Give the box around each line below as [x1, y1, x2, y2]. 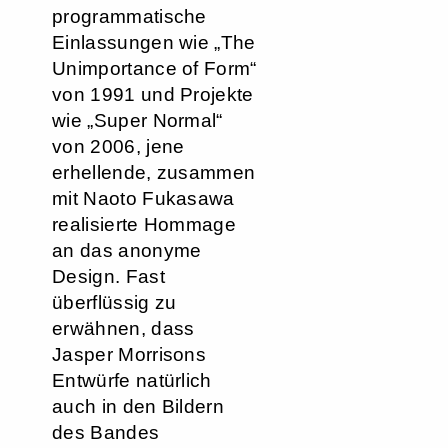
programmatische [52, 6, 207, 27]
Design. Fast [52, 266, 165, 287]
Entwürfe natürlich [52, 370, 212, 391]
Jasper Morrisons [52, 344, 207, 365]
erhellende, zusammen [52, 162, 256, 183]
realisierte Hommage [52, 214, 237, 235]
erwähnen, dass [52, 318, 195, 339]
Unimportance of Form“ [52, 58, 257, 79]
